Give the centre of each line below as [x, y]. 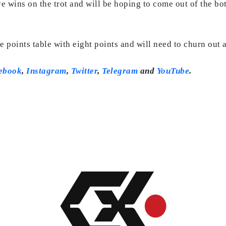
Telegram [120, 71]
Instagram [46, 71]
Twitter [84, 71]
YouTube [173, 71]
